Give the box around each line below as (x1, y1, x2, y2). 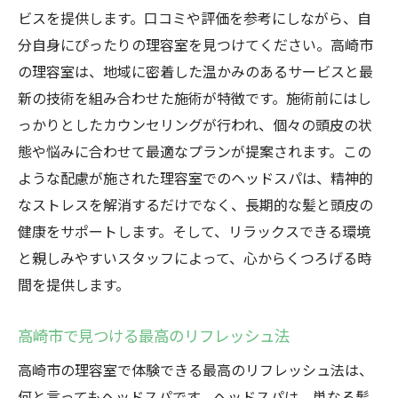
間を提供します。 (18, 274, 130, 295)
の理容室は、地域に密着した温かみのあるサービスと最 (18, 60, 373, 82)
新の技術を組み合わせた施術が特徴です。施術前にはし (18, 87, 371, 108)
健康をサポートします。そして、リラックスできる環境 (18, 220, 370, 242)
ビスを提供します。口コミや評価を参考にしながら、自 (18, 7, 371, 28)
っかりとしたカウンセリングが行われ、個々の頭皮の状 (18, 114, 372, 135)
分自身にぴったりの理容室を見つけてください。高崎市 (18, 34, 373, 55)
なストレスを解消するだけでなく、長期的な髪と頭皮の (18, 194, 373, 215)
